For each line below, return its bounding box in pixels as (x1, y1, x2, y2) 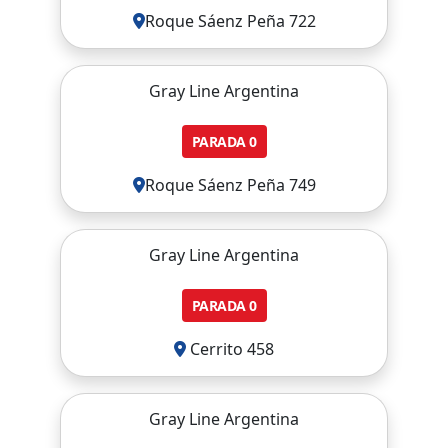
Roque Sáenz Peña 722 (144, 10, 316, 32)
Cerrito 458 (186, 338, 274, 360)
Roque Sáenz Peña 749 (144, 174, 316, 196)
